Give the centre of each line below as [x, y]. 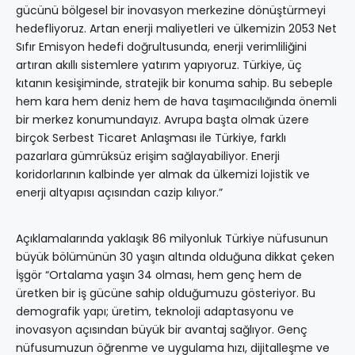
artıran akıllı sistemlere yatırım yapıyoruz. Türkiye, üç [159, 65]
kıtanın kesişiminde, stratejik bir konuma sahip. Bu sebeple [174, 84]
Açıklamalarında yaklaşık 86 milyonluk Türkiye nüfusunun [172, 239]
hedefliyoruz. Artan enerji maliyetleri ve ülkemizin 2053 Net [176, 29]
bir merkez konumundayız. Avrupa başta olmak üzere [162, 120]
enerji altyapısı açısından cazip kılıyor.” [119, 193]
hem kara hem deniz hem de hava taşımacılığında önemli [176, 102]
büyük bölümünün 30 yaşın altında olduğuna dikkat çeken [175, 257]
